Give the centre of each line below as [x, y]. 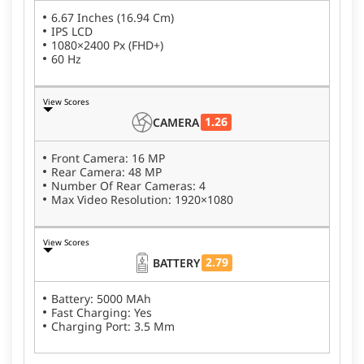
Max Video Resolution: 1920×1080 [142, 199]
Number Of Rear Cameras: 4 [128, 185]
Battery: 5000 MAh [101, 298]
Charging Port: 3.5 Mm [113, 326]
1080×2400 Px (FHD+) [107, 45]
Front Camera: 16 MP [108, 158]
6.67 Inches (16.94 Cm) [113, 17]
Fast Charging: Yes [102, 312]
